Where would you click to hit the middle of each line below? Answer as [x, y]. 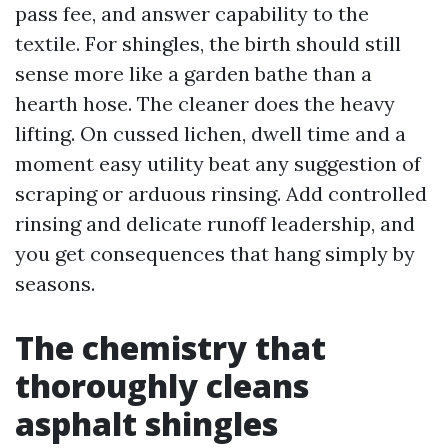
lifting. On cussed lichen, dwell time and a [210, 133]
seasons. [55, 283]
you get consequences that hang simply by [215, 253]
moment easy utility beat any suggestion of [218, 163]
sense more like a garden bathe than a [193, 73]
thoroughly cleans [162, 385]
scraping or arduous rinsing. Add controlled [221, 193]
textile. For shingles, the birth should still [208, 43]
